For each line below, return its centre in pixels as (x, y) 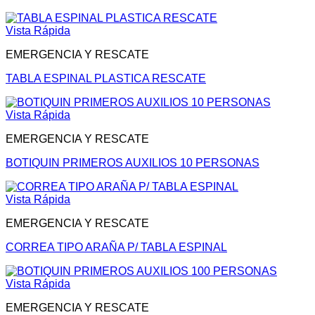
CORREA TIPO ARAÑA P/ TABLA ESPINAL (116, 247)
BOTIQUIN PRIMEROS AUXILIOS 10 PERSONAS (133, 163)
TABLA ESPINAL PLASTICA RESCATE (106, 79)
